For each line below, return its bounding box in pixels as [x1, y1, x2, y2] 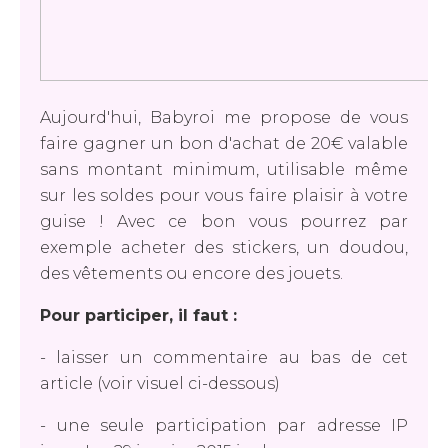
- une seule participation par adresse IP [40, 416, 408, 435]
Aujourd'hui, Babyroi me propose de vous [40, 108, 408, 127]
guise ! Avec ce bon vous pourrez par [40, 212, 408, 231]
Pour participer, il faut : [40, 306, 237, 325]
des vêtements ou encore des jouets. [40, 264, 343, 283]
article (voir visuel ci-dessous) [40, 374, 280, 393]
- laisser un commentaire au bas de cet [40, 348, 408, 367]
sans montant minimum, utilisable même [40, 160, 408, 179]
